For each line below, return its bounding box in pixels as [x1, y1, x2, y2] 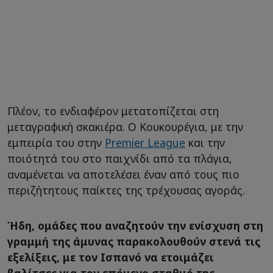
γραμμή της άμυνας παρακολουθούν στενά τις [7, 234, 260, 249]
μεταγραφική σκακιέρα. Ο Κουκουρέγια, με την [7, 119, 243, 135]
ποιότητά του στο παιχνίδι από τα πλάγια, [7, 151, 232, 166]
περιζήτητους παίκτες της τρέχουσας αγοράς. [7, 183, 245, 198]
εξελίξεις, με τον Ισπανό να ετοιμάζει [7, 250, 214, 265]
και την [185, 135, 225, 151]
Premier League [105, 135, 185, 151]
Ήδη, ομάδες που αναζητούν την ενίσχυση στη [7, 218, 263, 233]
